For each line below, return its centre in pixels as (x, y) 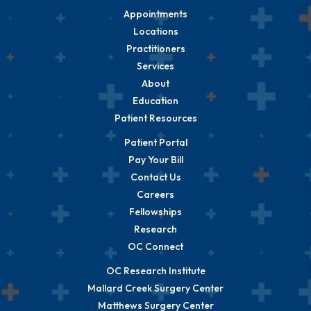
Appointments (155, 14)
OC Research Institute (155, 270)
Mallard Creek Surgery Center (155, 288)
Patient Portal (155, 142)
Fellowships (155, 211)
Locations (155, 31)
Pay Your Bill (155, 159)
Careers (155, 194)
